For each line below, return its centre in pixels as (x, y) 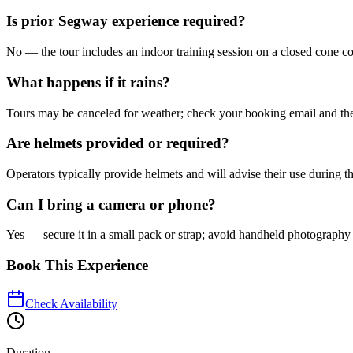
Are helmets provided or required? (118, 143)
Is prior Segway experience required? (126, 21)
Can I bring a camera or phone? (111, 204)
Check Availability (71, 303)
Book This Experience (77, 266)
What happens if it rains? (88, 82)
